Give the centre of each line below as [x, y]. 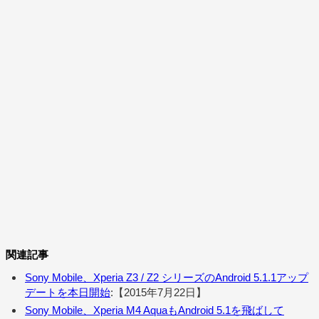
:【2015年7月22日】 [158, 293]
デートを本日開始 [68, 293]
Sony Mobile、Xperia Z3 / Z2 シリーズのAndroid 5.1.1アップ [167, 278]
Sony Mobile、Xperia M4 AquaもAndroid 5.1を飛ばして [155, 310]
